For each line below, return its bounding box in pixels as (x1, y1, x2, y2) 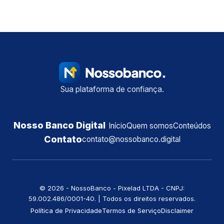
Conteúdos (172, 120, 211, 130)
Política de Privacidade (30, 206, 102, 215)
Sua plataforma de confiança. (60, 84, 164, 94)
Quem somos (126, 120, 173, 130)
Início (108, 120, 126, 130)
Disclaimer (161, 206, 193, 215)
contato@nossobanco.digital (81, 134, 180, 144)
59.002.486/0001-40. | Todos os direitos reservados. (28, 194, 195, 203)
